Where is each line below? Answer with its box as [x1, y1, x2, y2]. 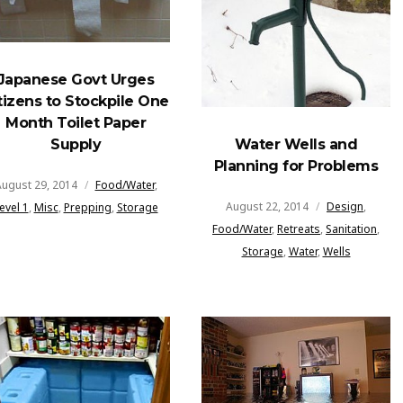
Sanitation [326, 220, 377, 237]
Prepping [63, 200, 112, 216]
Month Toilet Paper [5, 114, 146, 132]
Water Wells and [234, 135, 358, 153]
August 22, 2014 [226, 198, 309, 214]
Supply [50, 136, 101, 154]
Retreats [277, 220, 320, 237]
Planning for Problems [213, 157, 379, 175]
